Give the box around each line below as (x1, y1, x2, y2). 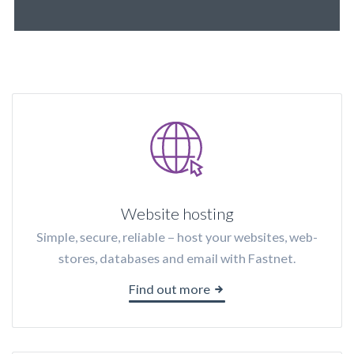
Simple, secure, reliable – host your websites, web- (36, 229, 318, 245)
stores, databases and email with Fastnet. (58, 250, 296, 266)
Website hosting (120, 203, 234, 223)
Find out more (129, 281, 213, 296)
